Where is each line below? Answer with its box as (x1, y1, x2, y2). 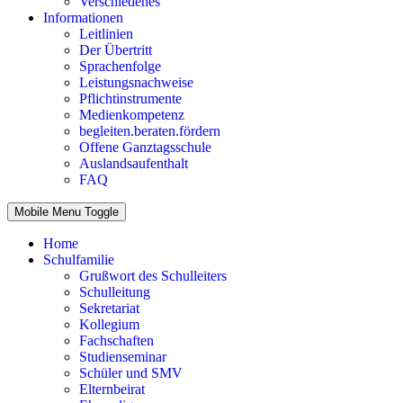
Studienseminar (79, 349, 166, 364)
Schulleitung (79, 284, 150, 300)
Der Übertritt (79, 42, 152, 58)
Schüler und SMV (79, 365, 183, 381)
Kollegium (79, 317, 139, 332)
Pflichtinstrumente (79, 91, 182, 106)
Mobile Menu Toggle (14, 205, 119, 219)
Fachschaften (79, 333, 154, 348)
